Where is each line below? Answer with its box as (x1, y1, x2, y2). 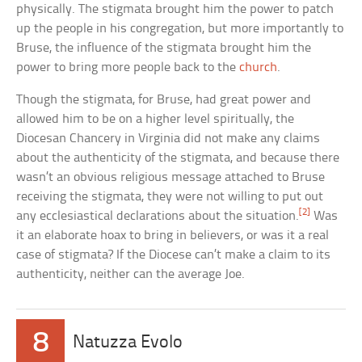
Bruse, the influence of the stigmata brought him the (16, 40, 312, 55)
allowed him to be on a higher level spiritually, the (16, 112, 295, 126)
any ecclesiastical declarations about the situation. (16, 208, 300, 223)
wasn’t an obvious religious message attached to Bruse (16, 170, 326, 184)
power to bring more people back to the (16, 60, 240, 74)
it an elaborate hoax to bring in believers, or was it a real (16, 228, 330, 242)
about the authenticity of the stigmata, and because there (16, 150, 340, 165)
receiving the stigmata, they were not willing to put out (16, 189, 324, 204)
